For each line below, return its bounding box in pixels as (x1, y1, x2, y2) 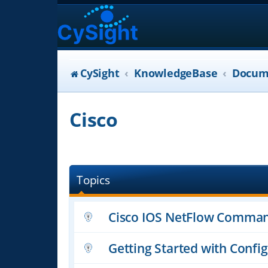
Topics (77, 172, 110, 188)
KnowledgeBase (134, 66, 218, 80)
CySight (80, 66, 120, 80)
